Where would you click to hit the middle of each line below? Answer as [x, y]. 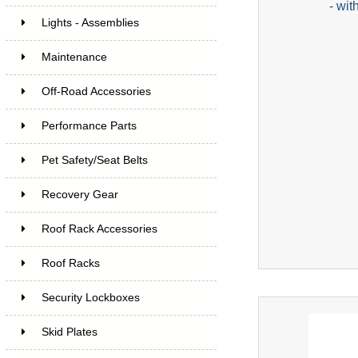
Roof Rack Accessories [99, 229]
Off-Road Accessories [96, 91]
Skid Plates [69, 332]
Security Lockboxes [90, 297]
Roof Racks [70, 263]
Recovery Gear [80, 194]
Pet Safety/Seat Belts [94, 160]
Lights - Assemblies [90, 22]
